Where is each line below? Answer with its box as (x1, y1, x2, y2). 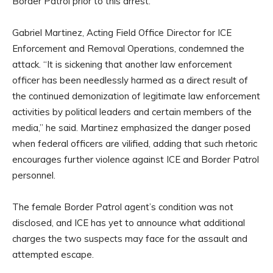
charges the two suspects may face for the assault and (12, 232, 247, 244)
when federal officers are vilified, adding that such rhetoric (12, 137, 257, 149)
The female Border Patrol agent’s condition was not (12, 200, 233, 213)
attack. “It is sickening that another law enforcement (12, 58, 232, 70)
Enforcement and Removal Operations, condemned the (12, 42, 244, 54)
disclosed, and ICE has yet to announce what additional (12, 216, 245, 229)
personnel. (12, 169, 55, 181)
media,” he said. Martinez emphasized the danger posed (12, 121, 250, 133)
